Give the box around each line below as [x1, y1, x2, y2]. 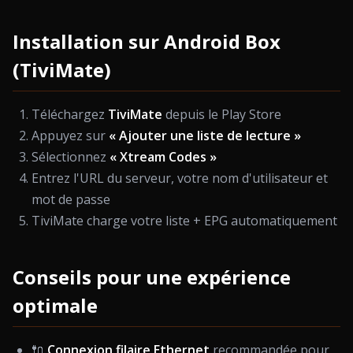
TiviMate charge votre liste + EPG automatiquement [32, 212, 337, 229]
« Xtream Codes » [110, 148, 217, 165]
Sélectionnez [32, 148, 110, 165]
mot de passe [32, 191, 110, 208]
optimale [13, 292, 98, 318]
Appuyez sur [32, 127, 109, 144]
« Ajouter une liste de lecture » [109, 127, 301, 144]
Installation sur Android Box [13, 28, 281, 54]
